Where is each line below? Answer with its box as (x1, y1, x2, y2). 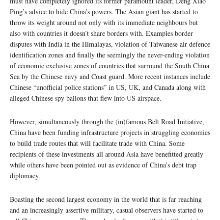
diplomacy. (10, 170, 40, 180)
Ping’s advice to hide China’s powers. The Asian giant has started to (10, 6, 198, 16)
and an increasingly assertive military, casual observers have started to (10, 205, 203, 215)
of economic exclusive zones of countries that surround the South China (10, 60, 209, 70)
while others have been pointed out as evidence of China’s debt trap (10, 160, 196, 169)
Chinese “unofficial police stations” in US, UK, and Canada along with (10, 82, 206, 92)
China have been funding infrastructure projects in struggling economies (10, 127, 210, 137)
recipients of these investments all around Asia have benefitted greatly (10, 149, 203, 159)
